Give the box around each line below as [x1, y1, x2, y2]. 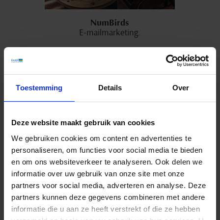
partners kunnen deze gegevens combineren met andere [11, 192, 205, 201]
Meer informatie [86, 84, 133, 93]
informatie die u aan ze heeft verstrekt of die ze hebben [11, 204, 200, 213]
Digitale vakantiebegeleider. [60, 201, 160, 213]
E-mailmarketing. [79, 27, 141, 38]
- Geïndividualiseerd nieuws [69, 58, 151, 68]
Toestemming [16, 83, 63, 92]
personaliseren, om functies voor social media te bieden [11, 145, 203, 154]
